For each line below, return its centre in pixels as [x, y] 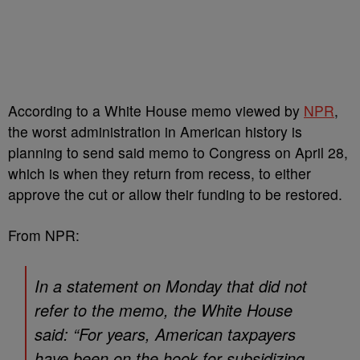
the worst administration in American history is [155, 131]
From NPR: [44, 235]
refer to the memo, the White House [164, 310]
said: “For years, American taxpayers [165, 334]
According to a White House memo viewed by [156, 110]
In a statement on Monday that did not [171, 286]
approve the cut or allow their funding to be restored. [177, 194]
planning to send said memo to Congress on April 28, [178, 152]
